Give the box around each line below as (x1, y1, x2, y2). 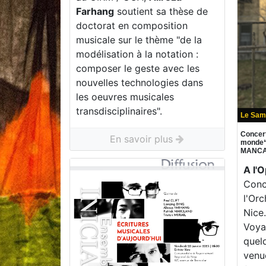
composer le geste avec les (76, 62, 199, 75)
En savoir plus (110, 133, 176, 145)
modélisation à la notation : (76, 48, 198, 61)
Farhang (76, 5, 114, 18)
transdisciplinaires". (76, 105, 162, 118)
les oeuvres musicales (76, 91, 174, 103)
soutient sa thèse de (114, 5, 208, 18)
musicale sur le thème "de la (76, 34, 202, 46)
